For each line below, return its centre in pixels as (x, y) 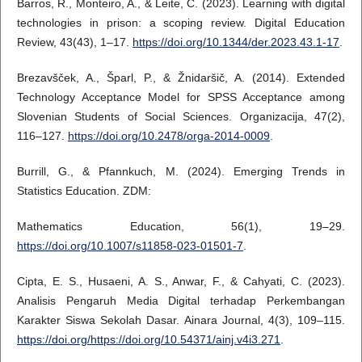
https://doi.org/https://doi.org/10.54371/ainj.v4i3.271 (148, 340)
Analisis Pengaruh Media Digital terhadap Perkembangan (181, 301)
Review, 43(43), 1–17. (74, 42)
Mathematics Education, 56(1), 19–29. (181, 227)
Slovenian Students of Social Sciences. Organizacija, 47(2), (181, 117)
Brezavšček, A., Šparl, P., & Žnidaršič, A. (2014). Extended (181, 78)
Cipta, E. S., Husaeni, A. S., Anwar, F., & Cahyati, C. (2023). (181, 282)
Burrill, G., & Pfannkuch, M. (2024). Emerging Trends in (181, 172)
